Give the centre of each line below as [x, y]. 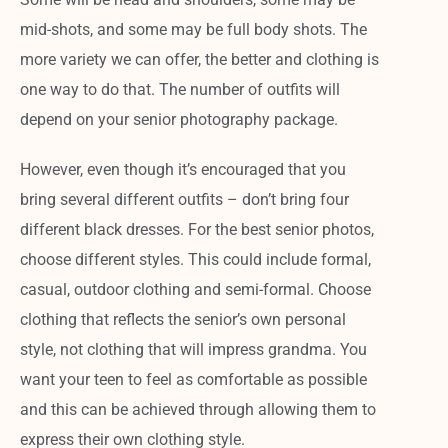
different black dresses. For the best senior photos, [197, 229]
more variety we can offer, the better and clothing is [200, 59]
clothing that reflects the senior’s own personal [183, 319]
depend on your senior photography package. [181, 119]
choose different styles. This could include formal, [196, 259]
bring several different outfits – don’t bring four [185, 199]
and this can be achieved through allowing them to [198, 409]
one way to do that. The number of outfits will [180, 89]
